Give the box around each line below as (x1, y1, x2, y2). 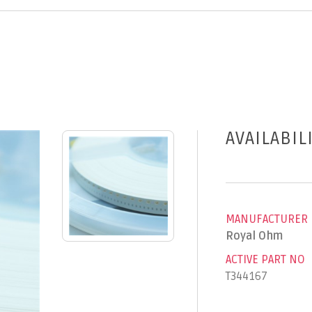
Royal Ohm (225, 228, 283, 243)
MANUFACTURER (225, 212, 308, 226)
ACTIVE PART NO (225, 252, 305, 267)
